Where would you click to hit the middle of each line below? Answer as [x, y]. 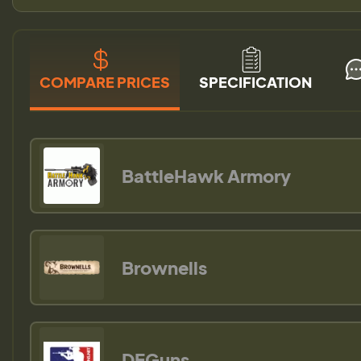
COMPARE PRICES [104, 82]
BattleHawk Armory [206, 176]
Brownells [164, 268]
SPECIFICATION [256, 82]
